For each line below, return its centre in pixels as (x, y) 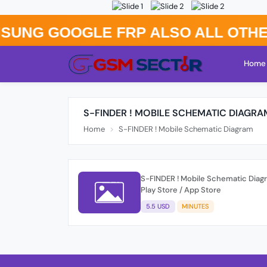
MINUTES (195, 206)
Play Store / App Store (181, 190)
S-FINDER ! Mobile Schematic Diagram (186, 129)
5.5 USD (158, 206)
